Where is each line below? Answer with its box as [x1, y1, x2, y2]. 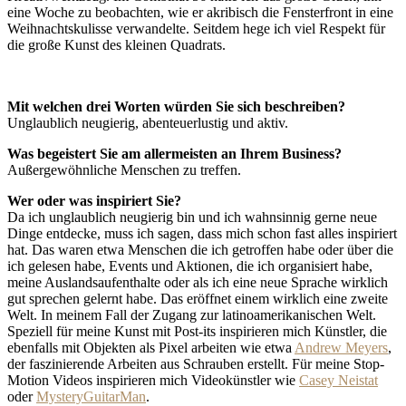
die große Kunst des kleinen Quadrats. [7, 36, 226, 53]
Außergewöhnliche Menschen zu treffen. [7, 161, 241, 178]
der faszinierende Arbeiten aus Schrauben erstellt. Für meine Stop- [7, 355, 384, 372]
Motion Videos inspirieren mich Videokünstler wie [7, 372, 299, 388]
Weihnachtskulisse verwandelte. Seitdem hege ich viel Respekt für [7, 20, 385, 36]
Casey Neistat [299, 372, 378, 388]
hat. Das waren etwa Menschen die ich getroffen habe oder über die [7, 241, 393, 257]
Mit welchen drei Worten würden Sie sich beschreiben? [7, 98, 345, 114]
